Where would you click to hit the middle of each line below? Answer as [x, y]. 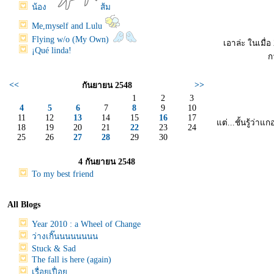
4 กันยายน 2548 [107, 162]
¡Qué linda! [52, 50]
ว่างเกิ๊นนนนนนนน [65, 236]
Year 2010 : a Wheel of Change [86, 224]
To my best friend [63, 174]
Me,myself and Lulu [68, 26]
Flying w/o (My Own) [72, 39]
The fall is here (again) [72, 259]
